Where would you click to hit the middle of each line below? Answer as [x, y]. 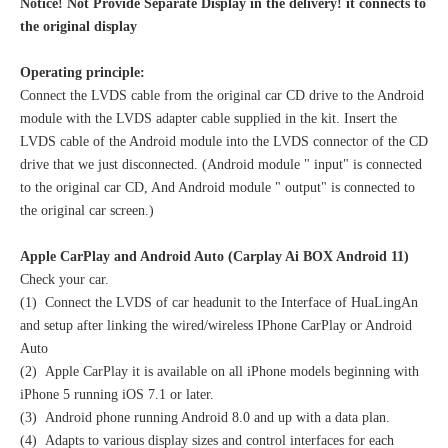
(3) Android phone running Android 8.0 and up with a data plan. [205, 418]
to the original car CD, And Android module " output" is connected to [217, 188]
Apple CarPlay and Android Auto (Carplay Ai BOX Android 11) [214, 257]
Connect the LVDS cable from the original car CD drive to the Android [222, 96]
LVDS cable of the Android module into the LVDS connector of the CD [224, 142]
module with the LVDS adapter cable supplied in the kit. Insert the [208, 119]
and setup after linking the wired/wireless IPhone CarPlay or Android [216, 326]
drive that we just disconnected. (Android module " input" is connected [221, 165]
